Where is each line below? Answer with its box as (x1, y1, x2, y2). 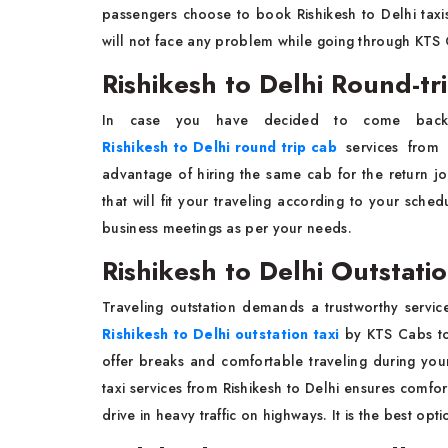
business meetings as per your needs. (102, 218, 352, 238)
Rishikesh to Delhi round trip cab (102, 137, 337, 157)
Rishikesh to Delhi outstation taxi (102, 324, 340, 344)
